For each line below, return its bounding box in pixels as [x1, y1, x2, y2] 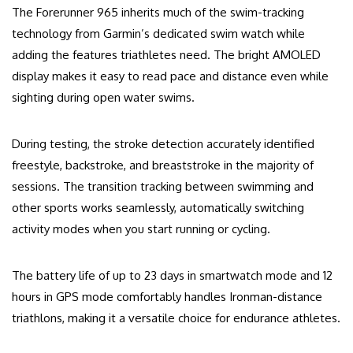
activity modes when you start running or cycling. [12, 221, 270, 237]
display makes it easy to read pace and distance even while [12, 69, 329, 84]
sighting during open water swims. [12, 90, 195, 106]
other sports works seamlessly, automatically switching [12, 200, 304, 216]
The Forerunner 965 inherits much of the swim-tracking [12, 5, 304, 20]
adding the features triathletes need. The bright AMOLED [12, 47, 321, 63]
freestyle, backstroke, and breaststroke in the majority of [12, 158, 314, 173]
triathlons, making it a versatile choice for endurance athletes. [12, 310, 340, 326]
